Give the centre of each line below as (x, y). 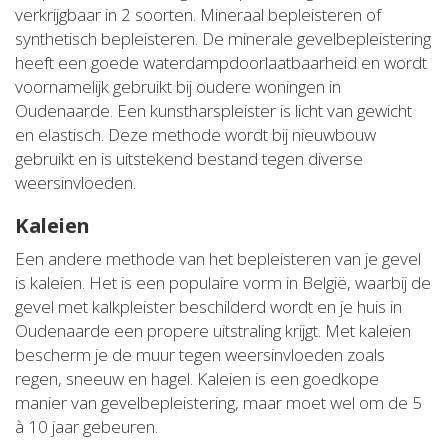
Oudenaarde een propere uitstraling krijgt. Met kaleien (213, 331)
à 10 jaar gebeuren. (86, 427)
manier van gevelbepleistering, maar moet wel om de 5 (218, 403)
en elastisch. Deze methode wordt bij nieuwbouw (195, 135)
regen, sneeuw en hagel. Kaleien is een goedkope (197, 379)
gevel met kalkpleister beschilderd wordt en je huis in (208, 307)
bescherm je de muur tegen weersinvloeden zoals (200, 355)
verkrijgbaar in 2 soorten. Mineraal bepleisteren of (198, 15)
